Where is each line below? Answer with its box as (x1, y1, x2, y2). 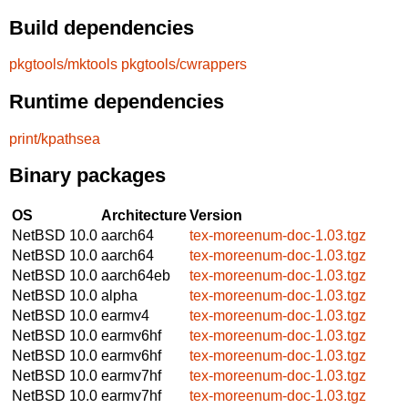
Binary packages (9, 164, 166, 188)
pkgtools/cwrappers (121, 56, 247, 73)
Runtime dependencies (9, 89, 224, 113)
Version (189, 207, 242, 223)
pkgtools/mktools (9, 56, 117, 73)
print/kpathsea (9, 130, 100, 147)
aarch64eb (101, 267, 170, 283)
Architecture (101, 207, 187, 223)
